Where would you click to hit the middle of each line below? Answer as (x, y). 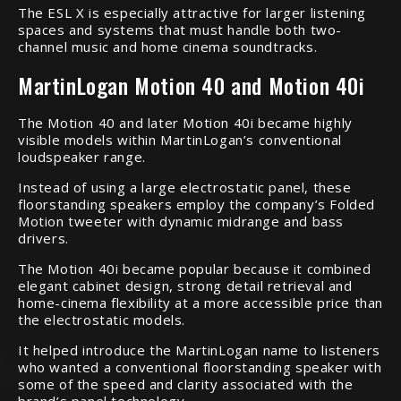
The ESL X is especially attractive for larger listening (192, 13)
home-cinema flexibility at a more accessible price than (201, 303)
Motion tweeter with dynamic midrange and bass (181, 221)
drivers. (43, 238)
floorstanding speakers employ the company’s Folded (197, 204)
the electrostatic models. (102, 320)
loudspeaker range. (82, 157)
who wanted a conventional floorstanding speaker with (200, 367)
